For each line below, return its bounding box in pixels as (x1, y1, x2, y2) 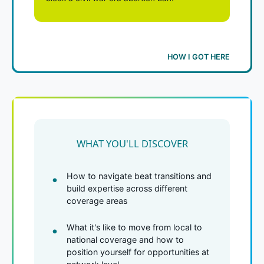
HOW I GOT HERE (167, 52, 230, 61)
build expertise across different (67, 183, 187, 193)
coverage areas (67, 195, 127, 206)
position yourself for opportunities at (67, 246, 209, 257)
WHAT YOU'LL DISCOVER (76, 136, 188, 150)
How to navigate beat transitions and (67, 170, 212, 181)
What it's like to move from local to (67, 222, 202, 232)
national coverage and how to (67, 234, 184, 245)
